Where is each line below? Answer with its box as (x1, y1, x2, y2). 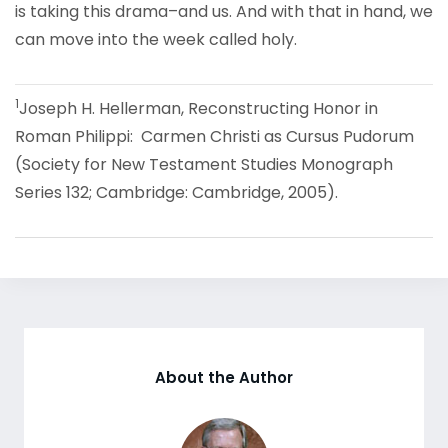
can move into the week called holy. (15, 28, 297, 51)
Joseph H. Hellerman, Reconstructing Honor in (19, 97, 378, 120)
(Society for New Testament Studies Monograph (15, 153, 393, 176)
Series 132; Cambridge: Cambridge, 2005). (15, 181, 338, 204)
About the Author (155, 367, 293, 388)
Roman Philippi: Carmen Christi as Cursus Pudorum (15, 125, 414, 148)
